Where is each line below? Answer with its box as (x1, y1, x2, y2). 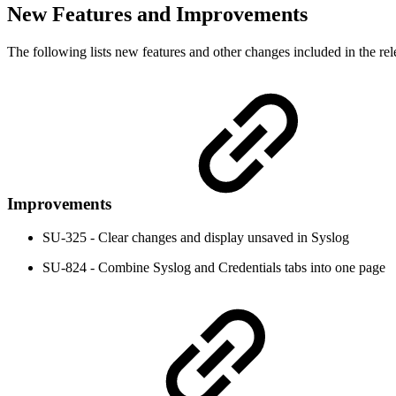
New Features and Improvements (7, 2, 308, 26)
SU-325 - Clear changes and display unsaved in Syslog (42, 230, 349, 246)
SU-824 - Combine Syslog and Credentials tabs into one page (42, 260, 385, 276)
